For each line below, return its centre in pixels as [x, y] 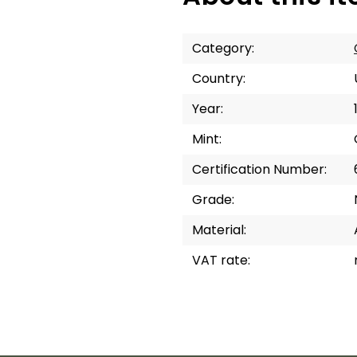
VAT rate [220, 260]
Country [218, 78]
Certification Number [258, 169]
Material [218, 230]
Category [222, 48]
